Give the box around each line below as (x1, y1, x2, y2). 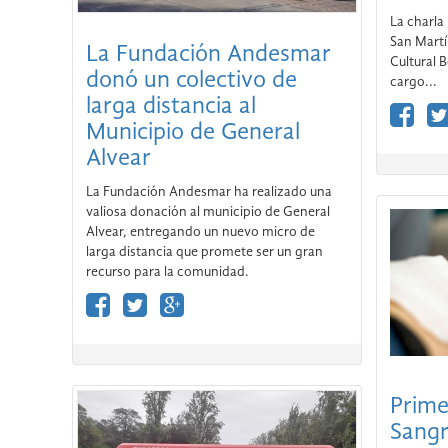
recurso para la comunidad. (86, 264, 249, 279)
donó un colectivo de (86, 68, 297, 93)
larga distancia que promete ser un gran (86, 244, 323, 259)
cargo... (389, 74, 437, 89)
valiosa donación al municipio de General (86, 204, 330, 219)
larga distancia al (86, 94, 256, 119)
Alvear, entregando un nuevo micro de (86, 224, 315, 239)
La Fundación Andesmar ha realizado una (86, 184, 332, 199)
